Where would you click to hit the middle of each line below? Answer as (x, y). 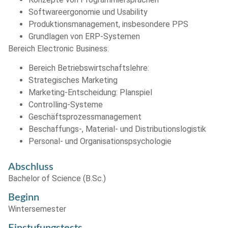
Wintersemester (37, 209)
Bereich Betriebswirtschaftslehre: (89, 68)
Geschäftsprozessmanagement (85, 117)
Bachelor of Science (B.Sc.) (57, 179)
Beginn (24, 198)
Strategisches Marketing (73, 80)
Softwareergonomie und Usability (88, 12)
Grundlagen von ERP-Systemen (84, 37)
